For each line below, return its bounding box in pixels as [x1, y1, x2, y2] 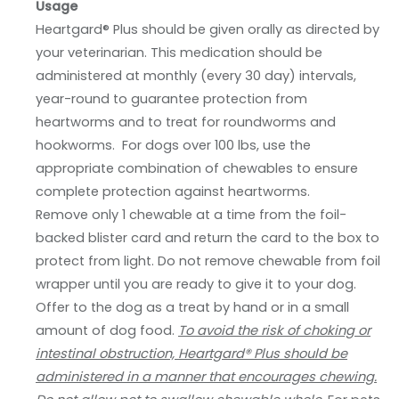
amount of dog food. [36, 322, 178, 340]
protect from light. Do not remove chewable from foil [36, 252, 380, 271]
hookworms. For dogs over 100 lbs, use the [36, 136, 311, 155]
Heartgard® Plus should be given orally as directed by [36, 20, 379, 39]
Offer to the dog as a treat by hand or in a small [36, 298, 349, 317]
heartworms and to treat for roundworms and [36, 113, 336, 132]
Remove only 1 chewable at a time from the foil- [36, 206, 346, 224]
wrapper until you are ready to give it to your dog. [36, 275, 356, 294]
